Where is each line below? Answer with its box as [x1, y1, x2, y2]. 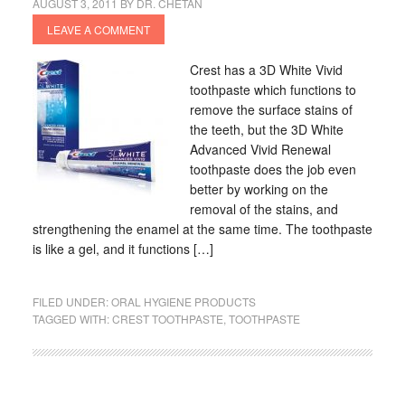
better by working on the [189, 180, 328, 198]
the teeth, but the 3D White [189, 120, 344, 138]
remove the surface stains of [189, 100, 353, 118]
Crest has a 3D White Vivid [189, 61, 343, 79]
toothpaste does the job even [189, 160, 356, 178]
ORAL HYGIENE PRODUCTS [110, 294, 256, 309]
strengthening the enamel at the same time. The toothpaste [32, 220, 372, 238]
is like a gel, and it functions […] [32, 240, 213, 258]
